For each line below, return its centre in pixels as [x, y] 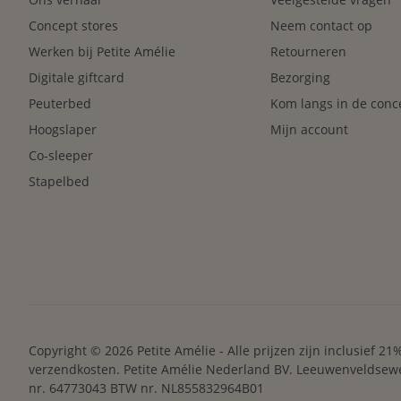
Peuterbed [60, 103]
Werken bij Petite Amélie [102, 51]
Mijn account [310, 129]
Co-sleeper [61, 155]
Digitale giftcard [77, 77]
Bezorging [301, 77]
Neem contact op [322, 26]
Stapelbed [59, 181]
